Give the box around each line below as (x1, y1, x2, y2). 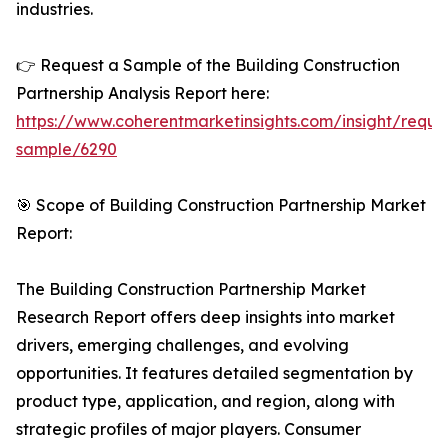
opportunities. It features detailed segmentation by (16, 363, 413, 384)
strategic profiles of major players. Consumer (16, 419, 361, 440)
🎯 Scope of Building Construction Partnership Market (16, 195, 426, 216)
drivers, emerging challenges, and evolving (16, 335, 349, 356)
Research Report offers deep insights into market (16, 307, 395, 328)
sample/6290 (16, 139, 117, 160)
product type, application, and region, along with (16, 391, 395, 412)
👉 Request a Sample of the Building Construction (16, 55, 400, 76)
